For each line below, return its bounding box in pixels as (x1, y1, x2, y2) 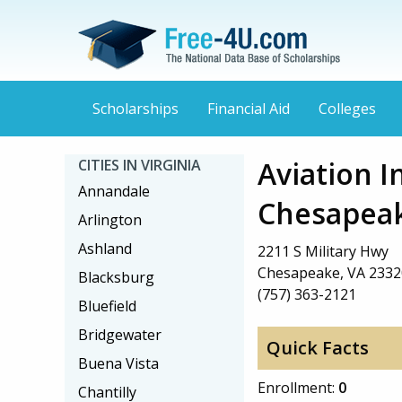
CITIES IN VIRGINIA (78, 155, 201, 175)
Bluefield (78, 296, 136, 316)
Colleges (319, 99, 376, 119)
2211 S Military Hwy (258, 241, 389, 261)
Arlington (78, 210, 142, 230)
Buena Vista (78, 354, 159, 373)
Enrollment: (258, 378, 338, 398)
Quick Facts (267, 336, 369, 360)
